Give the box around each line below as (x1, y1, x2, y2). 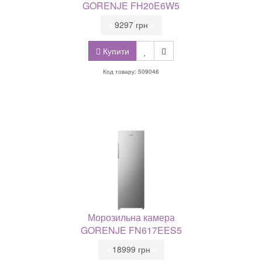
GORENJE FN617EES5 (80, 223, 182, 237)
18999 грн (109, 243, 153, 255)
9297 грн (112, 19, 150, 30)
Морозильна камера (87, 211, 175, 224)
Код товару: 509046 (103, 67, 159, 75)
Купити (101, 45, 129, 57)
